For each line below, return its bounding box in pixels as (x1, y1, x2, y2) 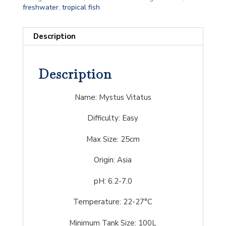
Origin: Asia (94, 155, 132, 165)
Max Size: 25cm (86, 134, 140, 144)
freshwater (22, 2, 59, 12)
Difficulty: (87, 113, 121, 124)
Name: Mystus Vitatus (74, 92, 151, 102)
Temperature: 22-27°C (73, 197, 153, 207)
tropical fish (62, 2, 100, 12)
